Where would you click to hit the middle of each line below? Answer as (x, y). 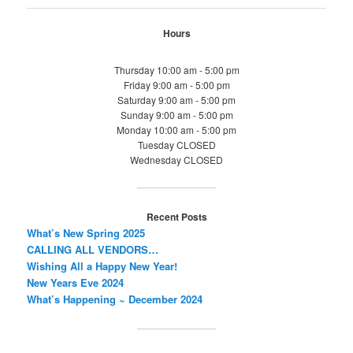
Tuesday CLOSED (176, 144)
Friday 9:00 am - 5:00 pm (176, 84)
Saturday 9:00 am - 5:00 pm (176, 99)
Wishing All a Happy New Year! (102, 266)
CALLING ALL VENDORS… (93, 250)
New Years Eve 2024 (76, 283)
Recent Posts (176, 217)
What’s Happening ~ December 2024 (115, 299)
